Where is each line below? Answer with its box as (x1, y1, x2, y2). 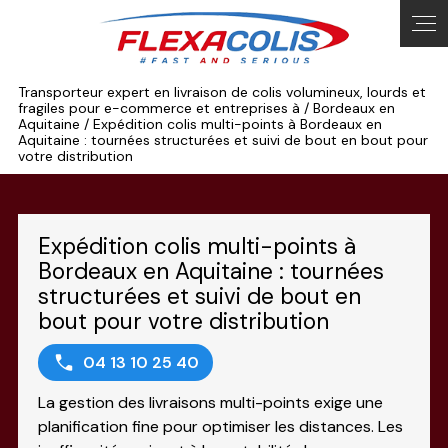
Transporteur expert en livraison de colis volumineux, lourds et (17, 82, 426, 101)
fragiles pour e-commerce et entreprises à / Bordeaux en (17, 98, 395, 117)
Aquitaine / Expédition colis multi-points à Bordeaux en (17, 114, 382, 133)
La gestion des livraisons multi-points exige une (37, 391, 383, 413)
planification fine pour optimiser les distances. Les (37, 415, 403, 437)
